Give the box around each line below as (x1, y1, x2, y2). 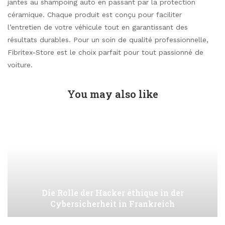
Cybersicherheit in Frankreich (50, 198, 175, 209)
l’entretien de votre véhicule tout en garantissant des (8, 23, 188, 31)
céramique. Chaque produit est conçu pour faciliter (8, 10, 182, 19)
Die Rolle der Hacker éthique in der (41, 187, 184, 198)
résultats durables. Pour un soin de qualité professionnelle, (8, 35, 208, 44)
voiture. (8, 60, 33, 69)
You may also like (67, 87, 158, 100)
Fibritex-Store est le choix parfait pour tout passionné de (8, 48, 203, 56)
